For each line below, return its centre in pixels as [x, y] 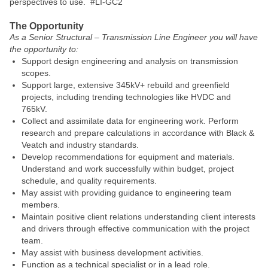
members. [41, 205]
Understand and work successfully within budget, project [128, 169]
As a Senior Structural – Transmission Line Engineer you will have [134, 37]
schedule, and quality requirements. [89, 181]
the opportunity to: [44, 49]
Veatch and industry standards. [80, 145]
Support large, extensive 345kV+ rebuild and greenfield [126, 85]
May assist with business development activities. [112, 252]
